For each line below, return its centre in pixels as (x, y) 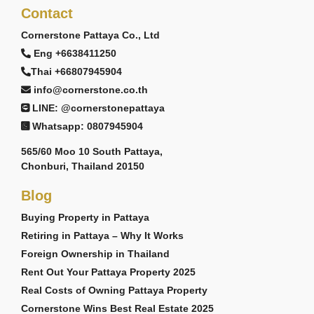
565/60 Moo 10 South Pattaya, (92, 151)
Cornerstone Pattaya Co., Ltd (90, 35)
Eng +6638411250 (75, 53)
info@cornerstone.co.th (91, 90)
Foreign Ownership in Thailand (95, 254)
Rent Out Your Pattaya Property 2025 (108, 272)
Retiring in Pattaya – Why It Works (102, 235)
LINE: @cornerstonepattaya (98, 108)
